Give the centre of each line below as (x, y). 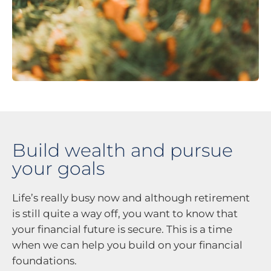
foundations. (44, 260)
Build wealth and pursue (122, 150)
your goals (58, 168)
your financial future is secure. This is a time (122, 229)
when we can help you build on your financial (127, 245)
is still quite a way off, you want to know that (125, 213)
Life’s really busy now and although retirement (131, 198)
